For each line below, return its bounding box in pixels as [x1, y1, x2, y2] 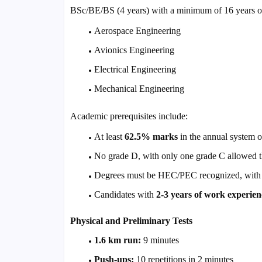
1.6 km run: [94, 235, 141, 246]
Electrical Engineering [94, 64, 176, 75]
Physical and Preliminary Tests [70, 216, 192, 226]
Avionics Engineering [94, 45, 174, 56]
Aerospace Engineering [94, 26, 181, 36]
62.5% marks [124, 132, 178, 142]
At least [94, 132, 125, 142]
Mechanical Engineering [94, 84, 184, 94]
